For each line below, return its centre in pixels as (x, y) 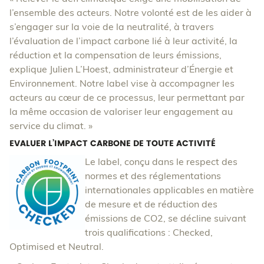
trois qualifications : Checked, (149, 232)
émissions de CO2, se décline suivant (166, 218)
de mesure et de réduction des (151, 204)
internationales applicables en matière (169, 190)
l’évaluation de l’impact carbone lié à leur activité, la (123, 41)
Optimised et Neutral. (59, 247)
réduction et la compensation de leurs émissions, (115, 55)
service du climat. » (52, 126)
